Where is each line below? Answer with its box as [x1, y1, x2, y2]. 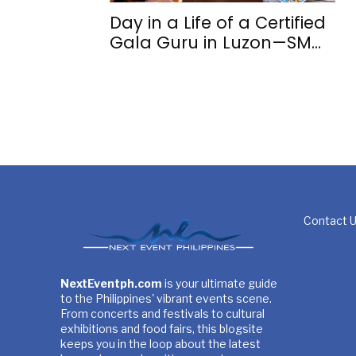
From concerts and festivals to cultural [60, 307, 265, 321]
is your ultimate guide [162, 277, 277, 291]
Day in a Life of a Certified [110, 11, 326, 35]
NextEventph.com [60, 277, 162, 291]
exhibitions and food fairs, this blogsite [60, 322, 263, 336]
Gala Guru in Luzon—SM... [110, 31, 321, 55]
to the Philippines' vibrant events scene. [60, 292, 272, 306]
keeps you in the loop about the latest [60, 337, 261, 351]
